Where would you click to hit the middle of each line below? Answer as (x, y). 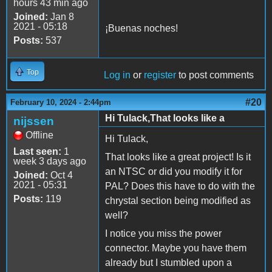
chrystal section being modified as (178, 200)
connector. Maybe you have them (176, 248)
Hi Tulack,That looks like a (165, 118)
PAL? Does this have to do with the (180, 186)
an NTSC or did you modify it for (174, 171)
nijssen (34, 121)
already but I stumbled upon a (168, 262)
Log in (117, 75)
